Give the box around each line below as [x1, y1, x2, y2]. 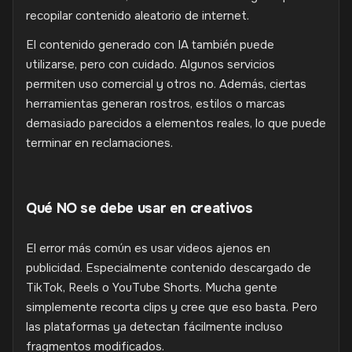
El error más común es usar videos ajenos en [26, 240, 270, 256]
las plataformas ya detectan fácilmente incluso [26, 319, 283, 335]
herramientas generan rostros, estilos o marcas [26, 96, 285, 112]
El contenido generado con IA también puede [26, 37, 274, 53]
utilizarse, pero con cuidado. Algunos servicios [26, 57, 275, 72]
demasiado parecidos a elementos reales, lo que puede [26, 115, 326, 131]
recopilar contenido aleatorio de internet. [26, 8, 249, 24]
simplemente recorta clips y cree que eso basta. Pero [26, 299, 317, 315]
